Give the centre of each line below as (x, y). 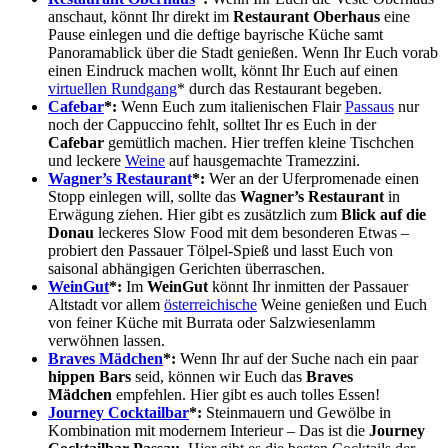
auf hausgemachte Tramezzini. (262, 161)
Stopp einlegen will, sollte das (144, 197)
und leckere (86, 161)
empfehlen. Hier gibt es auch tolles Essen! (246, 395)
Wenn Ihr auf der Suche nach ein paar (297, 359)
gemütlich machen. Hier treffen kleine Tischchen (259, 143)
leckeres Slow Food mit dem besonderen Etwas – (251, 233)
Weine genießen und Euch (342, 305)
